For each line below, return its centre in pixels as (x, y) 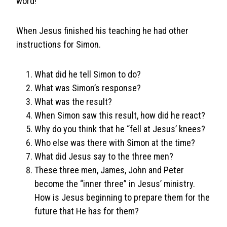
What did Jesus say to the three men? (104, 156)
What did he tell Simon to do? (88, 74)
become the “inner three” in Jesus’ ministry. (115, 183)
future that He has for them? (87, 211)
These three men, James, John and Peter (109, 170)
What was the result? (73, 101)
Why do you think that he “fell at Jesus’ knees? (120, 129)
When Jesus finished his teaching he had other (102, 30)
